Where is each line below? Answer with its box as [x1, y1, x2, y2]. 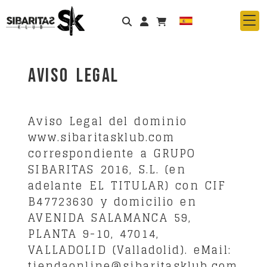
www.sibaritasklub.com [28, 128, 175, 147]
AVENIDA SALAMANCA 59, [28, 208, 192, 227]
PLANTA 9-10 [28, 224, 111, 243]
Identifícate [147, 10, 224, 30]
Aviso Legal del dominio [28, 111, 188, 131]
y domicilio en [94, 192, 197, 211]
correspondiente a [28, 144, 154, 163]
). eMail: [180, 240, 231, 259]
